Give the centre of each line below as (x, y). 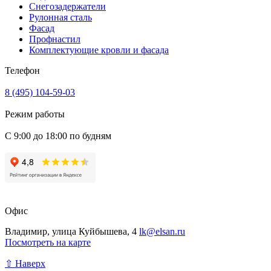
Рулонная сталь (60, 17)
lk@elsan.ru (162, 231)
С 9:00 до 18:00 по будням (58, 135)
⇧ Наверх (25, 263)
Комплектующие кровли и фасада (99, 50)
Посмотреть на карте (48, 242)
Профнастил (55, 39)
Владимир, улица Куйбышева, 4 (72, 231)
